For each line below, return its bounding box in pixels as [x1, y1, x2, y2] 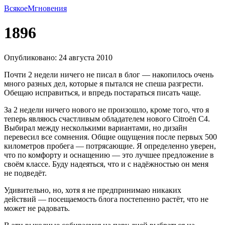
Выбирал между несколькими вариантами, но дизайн [4, 123, 187, 132]
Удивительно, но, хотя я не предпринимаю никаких [4, 185, 181, 194]
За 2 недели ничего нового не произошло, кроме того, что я [4, 105, 209, 114]
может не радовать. [4, 203, 70, 212]
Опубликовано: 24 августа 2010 [4, 53, 113, 62]
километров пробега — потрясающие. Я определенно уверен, [4, 141, 216, 150]
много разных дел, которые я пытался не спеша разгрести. [4, 79, 203, 88]
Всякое [4, 4, 28, 13]
